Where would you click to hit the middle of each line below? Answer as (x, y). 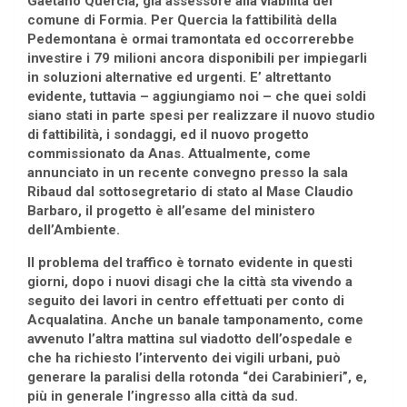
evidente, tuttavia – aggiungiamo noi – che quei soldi (197, 97)
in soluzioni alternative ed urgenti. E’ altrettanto (179, 78)
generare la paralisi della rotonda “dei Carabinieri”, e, (197, 377)
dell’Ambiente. (75, 230)
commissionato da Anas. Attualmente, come (169, 154)
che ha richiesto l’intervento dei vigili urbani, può (184, 358)
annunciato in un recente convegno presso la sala (188, 173)
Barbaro (53, 211)
